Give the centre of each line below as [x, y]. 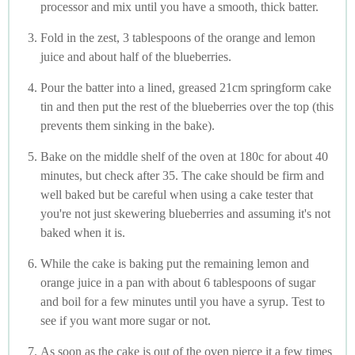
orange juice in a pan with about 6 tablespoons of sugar [178, 282]
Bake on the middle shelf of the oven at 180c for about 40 [184, 156]
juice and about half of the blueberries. [136, 56]
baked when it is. [83, 232]
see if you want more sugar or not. [126, 320]
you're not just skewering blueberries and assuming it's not [185, 213]
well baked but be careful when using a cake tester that [177, 194]
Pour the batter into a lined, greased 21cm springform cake [186, 87]
